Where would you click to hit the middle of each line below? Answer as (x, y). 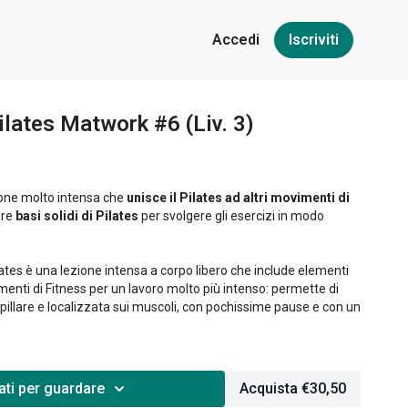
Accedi (236, 40)
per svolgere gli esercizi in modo (231, 216)
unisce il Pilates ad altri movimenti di (238, 198)
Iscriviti (314, 40)
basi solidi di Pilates (77, 216)
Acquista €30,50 (293, 388)
